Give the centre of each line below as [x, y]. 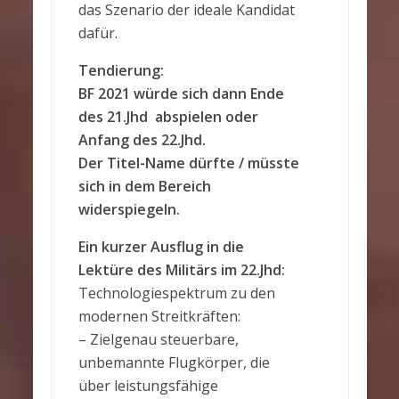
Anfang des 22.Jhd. [142, 140]
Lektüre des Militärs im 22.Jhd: [181, 270]
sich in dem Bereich [144, 186]
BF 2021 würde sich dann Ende [181, 94]
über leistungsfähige [148, 386]
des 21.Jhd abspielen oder [168, 117]
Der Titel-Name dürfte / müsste [188, 163]
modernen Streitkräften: [159, 316]
